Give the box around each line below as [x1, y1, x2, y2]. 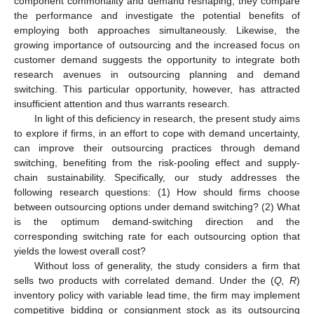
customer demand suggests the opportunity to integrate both [14, 53, 300, 65]
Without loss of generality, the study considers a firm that [34, 259, 300, 271]
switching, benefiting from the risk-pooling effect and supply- [14, 156, 300, 168]
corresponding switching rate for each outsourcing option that [14, 230, 300, 242]
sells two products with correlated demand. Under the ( [14, 274, 274, 286]
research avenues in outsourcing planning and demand [14, 68, 300, 80]
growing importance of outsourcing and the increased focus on [14, 39, 300, 50]
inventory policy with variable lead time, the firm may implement [14, 289, 300, 301]
